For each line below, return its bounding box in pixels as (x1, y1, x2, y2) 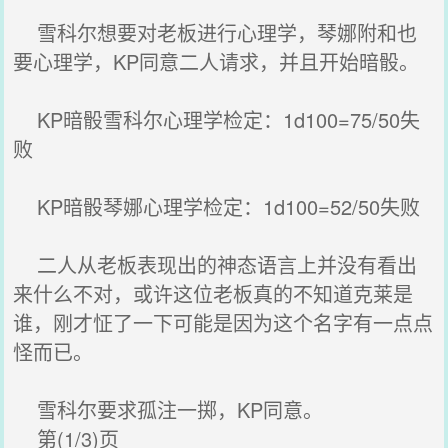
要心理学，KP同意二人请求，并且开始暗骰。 (13, 47, 420, 76)
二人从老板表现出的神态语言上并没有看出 (13, 250, 418, 279)
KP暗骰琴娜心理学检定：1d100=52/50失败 (13, 192, 421, 221)
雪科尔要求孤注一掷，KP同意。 (13, 395, 324, 424)
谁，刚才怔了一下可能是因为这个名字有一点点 (13, 308, 434, 337)
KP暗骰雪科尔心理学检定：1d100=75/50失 (13, 105, 421, 134)
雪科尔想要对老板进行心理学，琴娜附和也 (13, 18, 418, 47)
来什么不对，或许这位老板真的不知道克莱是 (13, 279, 414, 308)
